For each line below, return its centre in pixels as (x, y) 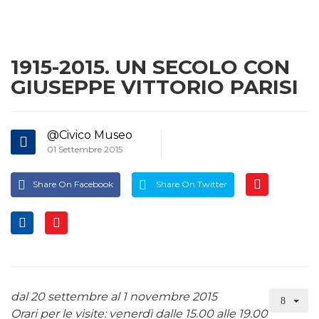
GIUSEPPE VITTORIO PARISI (155, 87)
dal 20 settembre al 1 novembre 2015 (114, 296)
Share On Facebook (73, 184)
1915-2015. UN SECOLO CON (150, 67)
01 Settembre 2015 (85, 149)
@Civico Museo (90, 135)
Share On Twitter (190, 184)
